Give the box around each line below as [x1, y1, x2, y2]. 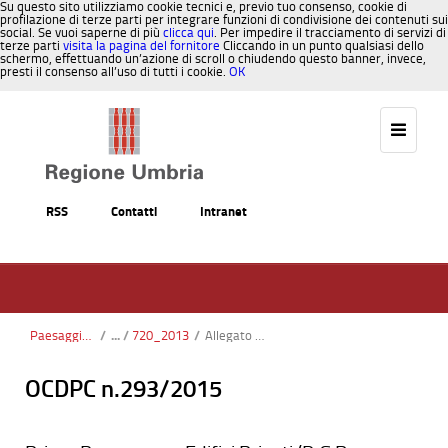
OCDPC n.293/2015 [25, 373, 222, 403]
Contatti [111, 204, 157, 219]
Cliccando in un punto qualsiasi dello [220, 38, 424, 53]
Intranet [200, 204, 247, 219]
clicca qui [163, 25, 214, 40]
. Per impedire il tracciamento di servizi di [214, 25, 446, 40]
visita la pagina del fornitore [63, 38, 220, 53]
